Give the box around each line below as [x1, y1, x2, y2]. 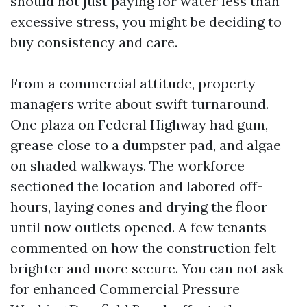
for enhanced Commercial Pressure [10, 280, 240, 297]
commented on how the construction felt [10, 239, 276, 256]
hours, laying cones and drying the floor [10, 198, 267, 215]
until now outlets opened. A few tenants [10, 219, 267, 236]
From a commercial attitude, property [10, 75, 256, 92]
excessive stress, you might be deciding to [10, 13, 282, 30]
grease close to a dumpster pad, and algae [10, 136, 281, 153]
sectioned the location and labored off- [10, 177, 263, 195]
